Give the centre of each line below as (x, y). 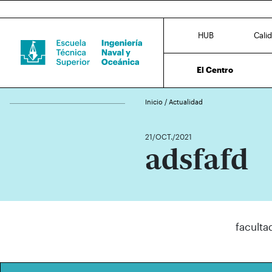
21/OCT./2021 (168, 137)
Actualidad (186, 102)
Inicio (155, 102)
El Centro (215, 70)
